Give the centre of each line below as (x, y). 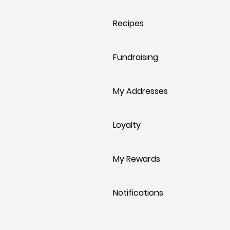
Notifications (138, 193)
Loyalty (127, 125)
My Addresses (140, 91)
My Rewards (137, 159)
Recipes (128, 23)
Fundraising (136, 57)
